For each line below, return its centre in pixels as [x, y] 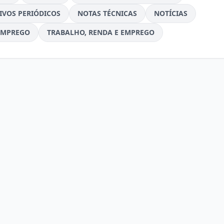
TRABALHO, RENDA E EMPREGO [101, 32]
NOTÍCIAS [170, 13]
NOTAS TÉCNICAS [107, 13]
